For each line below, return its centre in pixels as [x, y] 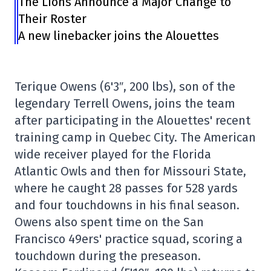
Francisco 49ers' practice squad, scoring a [129, 239]
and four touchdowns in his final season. [127, 205]
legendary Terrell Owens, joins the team [125, 103]
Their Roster [53, 19]
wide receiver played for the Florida [113, 154]
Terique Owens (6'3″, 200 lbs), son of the [125, 87]
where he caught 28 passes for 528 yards [126, 188]
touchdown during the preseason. [108, 256]
